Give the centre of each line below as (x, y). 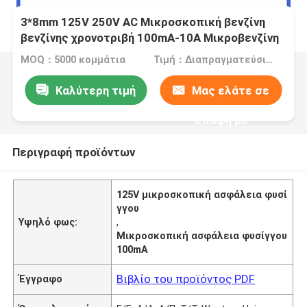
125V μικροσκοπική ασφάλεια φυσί (202, 194)
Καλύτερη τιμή (95, 90)
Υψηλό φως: (48, 222)
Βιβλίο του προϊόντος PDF (186, 279)
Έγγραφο (41, 279)
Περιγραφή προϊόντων (73, 152)
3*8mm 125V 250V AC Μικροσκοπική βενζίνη (143, 22)
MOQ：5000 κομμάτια (73, 60)
